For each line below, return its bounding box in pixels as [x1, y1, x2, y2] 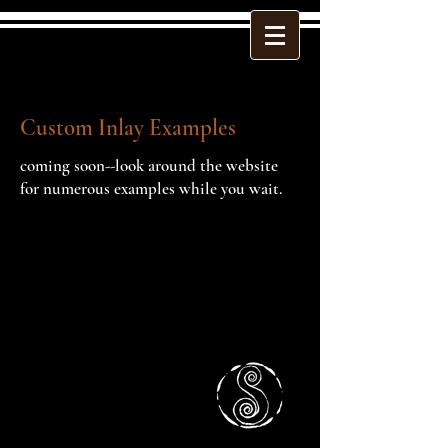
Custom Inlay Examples [20, 114, 236, 142]
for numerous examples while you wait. [20, 178, 282, 199]
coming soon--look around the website [20, 155, 278, 176]
